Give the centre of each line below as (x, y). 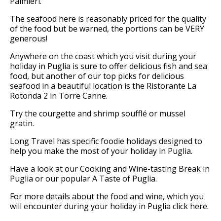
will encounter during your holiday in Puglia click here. (109, 206)
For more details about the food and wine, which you (107, 197)
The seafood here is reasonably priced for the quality (108, 19)
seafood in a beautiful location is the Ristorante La (103, 86)
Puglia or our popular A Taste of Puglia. (83, 179)
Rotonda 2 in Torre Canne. (59, 96)
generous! (29, 39)
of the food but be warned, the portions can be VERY (107, 29)
